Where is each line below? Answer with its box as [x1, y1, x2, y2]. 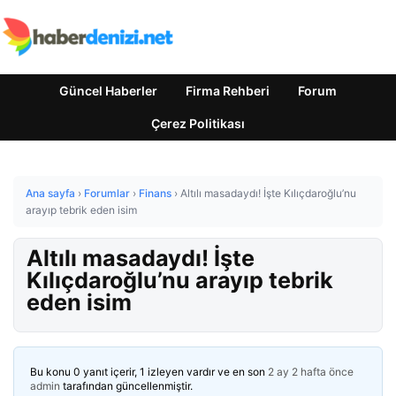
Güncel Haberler [59, 83, 157, 98]
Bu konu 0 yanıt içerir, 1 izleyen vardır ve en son [30, 365, 268, 378]
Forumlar [84, 187, 130, 200]
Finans [139, 187, 171, 200]
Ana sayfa [26, 187, 75, 200]
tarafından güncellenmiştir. [60, 379, 193, 392]
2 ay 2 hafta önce [268, 365, 354, 378]
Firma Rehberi [186, 83, 270, 98]
